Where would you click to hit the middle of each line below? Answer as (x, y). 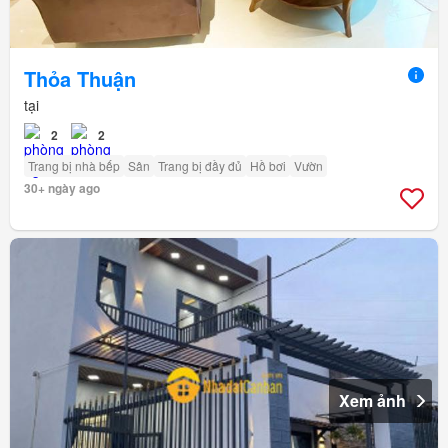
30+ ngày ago (62, 188)
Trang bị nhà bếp (74, 166)
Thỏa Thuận (80, 79)
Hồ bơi (268, 166)
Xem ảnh (372, 400)
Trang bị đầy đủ (200, 166)
